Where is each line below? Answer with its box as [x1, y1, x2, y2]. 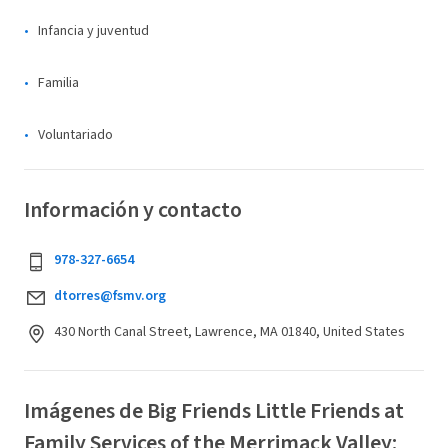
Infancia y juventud [38, 21, 149, 41]
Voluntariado [38, 125, 113, 145]
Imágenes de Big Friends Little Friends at [24, 395, 404, 427]
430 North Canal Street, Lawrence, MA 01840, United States [54, 322, 405, 342]
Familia [38, 73, 79, 93]
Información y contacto [24, 194, 242, 226]
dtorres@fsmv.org [54, 286, 166, 306]
